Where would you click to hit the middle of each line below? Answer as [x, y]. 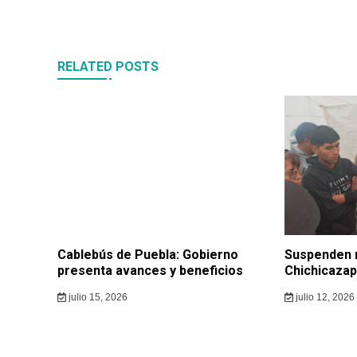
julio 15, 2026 [96, 298]
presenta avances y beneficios [150, 271]
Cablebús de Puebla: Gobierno [148, 255]
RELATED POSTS [108, 67]
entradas [87, 25]
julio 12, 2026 [324, 298]
